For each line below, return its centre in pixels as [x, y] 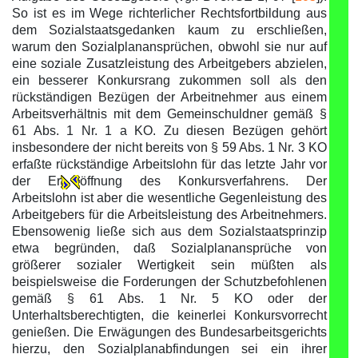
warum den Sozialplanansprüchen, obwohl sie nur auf [169, 47]
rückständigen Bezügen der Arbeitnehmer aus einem [169, 97]
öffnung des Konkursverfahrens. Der [203, 181]
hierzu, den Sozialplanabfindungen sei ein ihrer [169, 349]
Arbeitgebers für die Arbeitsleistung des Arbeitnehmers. [169, 215]
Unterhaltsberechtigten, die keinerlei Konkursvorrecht [169, 315]
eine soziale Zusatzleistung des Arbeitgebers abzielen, [169, 64]
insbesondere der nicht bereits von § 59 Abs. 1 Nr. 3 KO [169, 147]
